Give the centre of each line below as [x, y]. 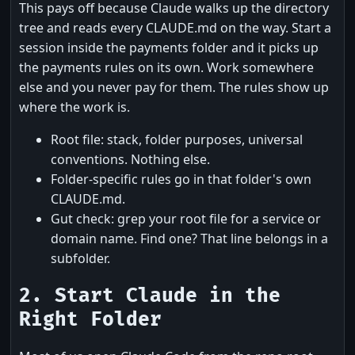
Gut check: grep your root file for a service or [186, 218]
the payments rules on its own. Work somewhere [166, 67]
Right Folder [90, 319]
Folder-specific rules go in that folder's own [181, 179]
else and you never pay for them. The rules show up [174, 87]
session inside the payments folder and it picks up [169, 47]
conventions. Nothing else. [130, 159]
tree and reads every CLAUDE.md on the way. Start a [175, 27]
